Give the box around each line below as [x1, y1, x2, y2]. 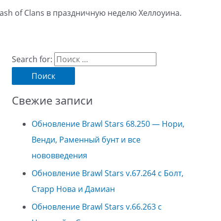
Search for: [12, 54, 52, 65]
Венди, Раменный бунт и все [32, 134, 141, 145]
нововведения [32, 149, 87, 161]
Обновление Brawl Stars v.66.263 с [32, 201, 162, 212]
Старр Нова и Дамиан [32, 183, 115, 194]
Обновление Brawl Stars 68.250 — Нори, [32, 118, 184, 129]
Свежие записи [12, 93, 93, 108]
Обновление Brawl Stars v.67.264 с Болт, [32, 167, 184, 179]
